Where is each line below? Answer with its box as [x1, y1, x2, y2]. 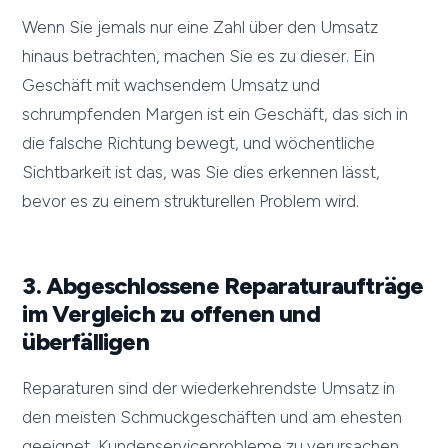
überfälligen [22, 327, 149, 357]
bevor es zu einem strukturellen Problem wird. [22, 191, 360, 212]
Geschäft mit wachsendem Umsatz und [22, 75, 321, 96]
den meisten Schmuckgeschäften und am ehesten [22, 407, 403, 428]
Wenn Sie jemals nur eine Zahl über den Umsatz [22, 17, 379, 38]
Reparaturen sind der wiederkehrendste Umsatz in [22, 378, 396, 399]
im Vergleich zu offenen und [22, 299, 320, 329]
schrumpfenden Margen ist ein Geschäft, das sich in [22, 104, 409, 125]
